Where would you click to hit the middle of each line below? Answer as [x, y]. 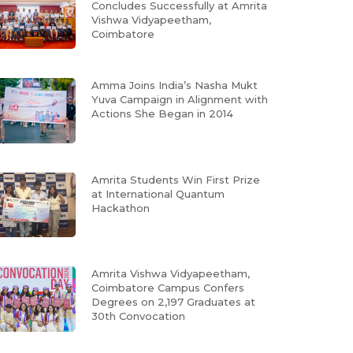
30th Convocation [138, 316]
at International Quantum [158, 193]
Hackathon [121, 208]
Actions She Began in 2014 [162, 114]
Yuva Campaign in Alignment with [180, 100]
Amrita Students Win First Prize [176, 179]
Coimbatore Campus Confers [168, 288]
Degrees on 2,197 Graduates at [173, 302]
